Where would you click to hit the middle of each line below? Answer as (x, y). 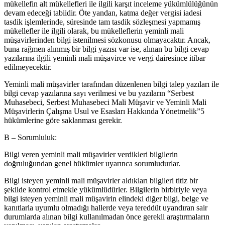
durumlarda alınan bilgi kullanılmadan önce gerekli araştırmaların (107, 216)
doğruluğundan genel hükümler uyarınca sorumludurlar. (92, 163)
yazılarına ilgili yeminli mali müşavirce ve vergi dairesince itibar (105, 58)
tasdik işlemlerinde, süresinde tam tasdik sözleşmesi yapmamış (102, 22)
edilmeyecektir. (28, 67)
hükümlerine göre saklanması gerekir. (63, 120)
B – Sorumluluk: (30, 137)
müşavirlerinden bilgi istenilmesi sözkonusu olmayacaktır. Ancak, (107, 40)
